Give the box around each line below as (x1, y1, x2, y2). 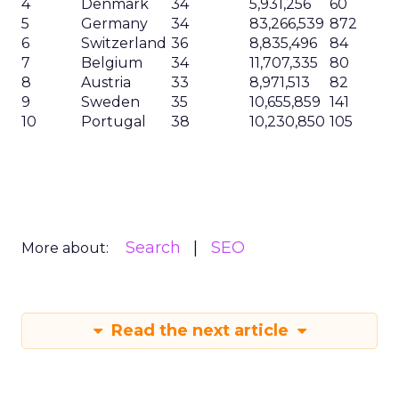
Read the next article (106, 321, 293, 340)
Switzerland (81, 35, 167, 52)
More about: (21, 240, 109, 256)
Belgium (81, 54, 142, 71)
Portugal (81, 113, 146, 130)
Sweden (81, 94, 140, 110)
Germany (81, 15, 148, 32)
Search (126, 238, 181, 257)
